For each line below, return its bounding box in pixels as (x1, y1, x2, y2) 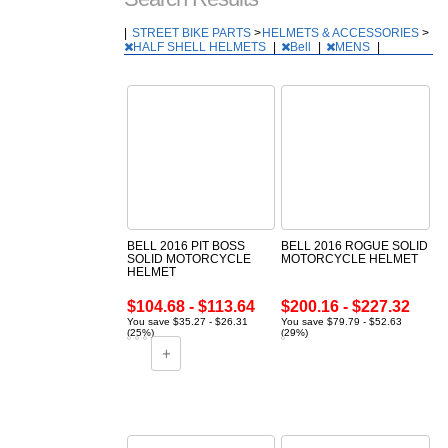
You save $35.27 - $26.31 (126, 316, 248, 328)
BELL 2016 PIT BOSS (126, 239, 245, 254)
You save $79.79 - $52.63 (281, 316, 403, 328)
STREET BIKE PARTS (131, 26, 254, 41)
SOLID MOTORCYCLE (126, 252, 251, 267)
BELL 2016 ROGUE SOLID (281, 239, 429, 254)
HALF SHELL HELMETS (132, 40, 269, 55)
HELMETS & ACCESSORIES (261, 26, 422, 41)
